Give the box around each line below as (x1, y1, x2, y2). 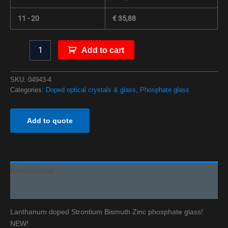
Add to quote (27, 117, 73, 125)
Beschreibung (10, 166, 53, 175)
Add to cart (81, 45, 124, 54)
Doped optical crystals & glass (46, 87, 136, 94)
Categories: (10, 87, 46, 94)
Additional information (10, 185, 81, 194)
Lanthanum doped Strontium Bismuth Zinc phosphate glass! (10, 208, 203, 216)
